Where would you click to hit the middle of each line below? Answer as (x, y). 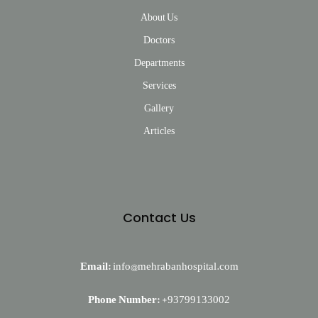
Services (159, 86)
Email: (95, 267)
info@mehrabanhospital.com (175, 267)
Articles (159, 131)
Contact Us (159, 218)
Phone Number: (124, 300)
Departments (159, 63)
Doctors (159, 40)
